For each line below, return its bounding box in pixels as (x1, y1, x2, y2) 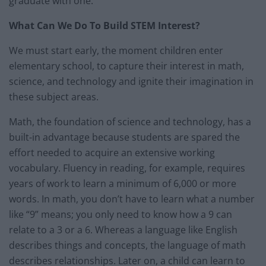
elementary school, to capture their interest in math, (9, 59, 244, 72)
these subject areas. (9, 90, 99, 103)
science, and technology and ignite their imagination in (9, 74, 254, 88)
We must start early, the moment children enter (9, 43, 223, 57)
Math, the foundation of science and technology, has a (9, 115, 251, 128)
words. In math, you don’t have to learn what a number (9, 192, 255, 205)
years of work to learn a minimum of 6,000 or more (9, 176, 236, 190)
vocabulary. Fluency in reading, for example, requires (9, 161, 245, 175)
